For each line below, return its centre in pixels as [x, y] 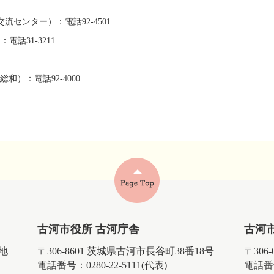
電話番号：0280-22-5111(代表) [102, 265]
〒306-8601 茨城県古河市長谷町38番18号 [126, 251]
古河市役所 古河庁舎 [89, 229]
